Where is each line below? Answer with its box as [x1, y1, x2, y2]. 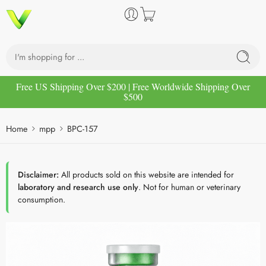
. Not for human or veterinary [138, 180, 240, 193]
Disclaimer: [18, 168, 59, 180]
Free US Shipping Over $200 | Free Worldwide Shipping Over [16, 80, 250, 93]
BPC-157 [67, 122, 98, 135]
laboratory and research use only [18, 180, 138, 193]
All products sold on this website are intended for [59, 168, 234, 180]
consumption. [18, 193, 65, 205]
